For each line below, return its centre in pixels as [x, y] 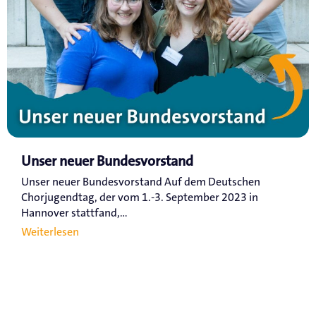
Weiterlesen [50, 232]
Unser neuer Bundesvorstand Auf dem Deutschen [141, 182]
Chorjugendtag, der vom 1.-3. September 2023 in [140, 197]
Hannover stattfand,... [74, 213]
